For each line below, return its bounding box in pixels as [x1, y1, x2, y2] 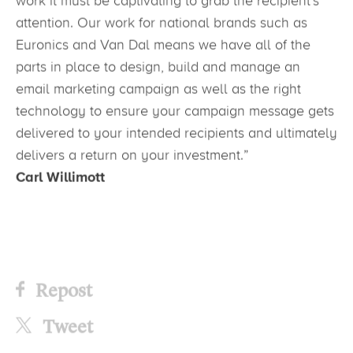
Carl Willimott [16, 169, 105, 186]
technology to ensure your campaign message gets [16, 103, 334, 120]
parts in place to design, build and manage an [16, 59, 300, 76]
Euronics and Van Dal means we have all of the [16, 37, 310, 54]
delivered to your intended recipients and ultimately [16, 125, 337, 142]
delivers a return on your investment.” [16, 147, 248, 164]
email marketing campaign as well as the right [16, 81, 301, 98]
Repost [32, 277, 93, 303]
